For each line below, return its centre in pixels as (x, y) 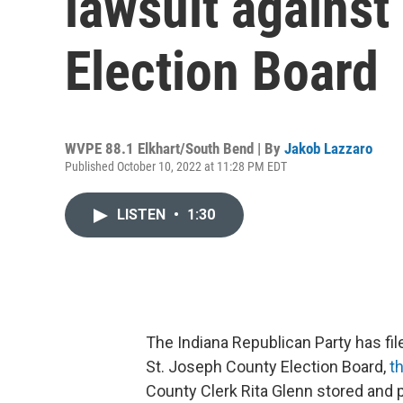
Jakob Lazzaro (328, 148)
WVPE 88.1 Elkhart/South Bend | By (175, 148)
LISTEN (143, 215)
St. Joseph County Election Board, (268, 367)
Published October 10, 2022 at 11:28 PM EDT (176, 166)
